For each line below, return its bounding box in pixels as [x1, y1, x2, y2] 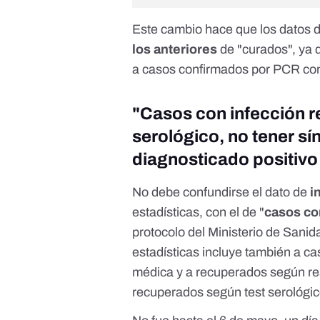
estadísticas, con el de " [132, 205, 265, 220]
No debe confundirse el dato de [132, 185, 311, 200]
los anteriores [132, 42, 218, 57]
